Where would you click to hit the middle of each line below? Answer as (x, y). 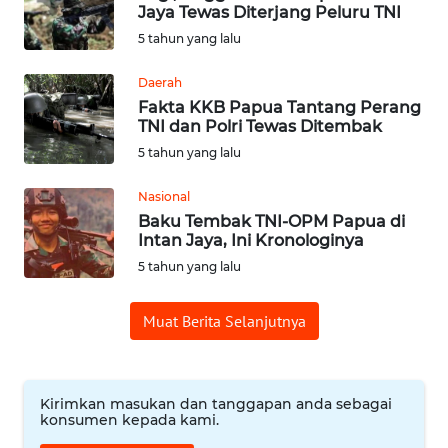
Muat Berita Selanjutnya (224, 321)
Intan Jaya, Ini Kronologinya (251, 241)
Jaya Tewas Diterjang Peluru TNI (269, 13)
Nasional (164, 197)
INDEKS (51, 149)
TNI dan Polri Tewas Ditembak (260, 127)
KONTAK (53, 223)
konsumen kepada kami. (129, 420)
